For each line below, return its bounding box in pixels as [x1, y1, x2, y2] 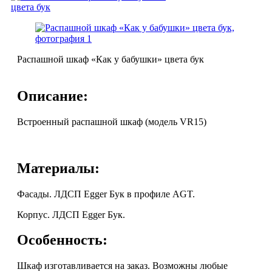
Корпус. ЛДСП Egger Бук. [17, 209, 125, 220]
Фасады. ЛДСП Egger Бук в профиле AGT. [17, 188, 195, 199]
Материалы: [17, 160, 100, 176]
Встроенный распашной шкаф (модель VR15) [17, 116, 206, 127]
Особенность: [17, 232, 107, 248]
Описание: [17, 87, 88, 104]
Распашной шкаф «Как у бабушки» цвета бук [17, 53, 204, 64]
